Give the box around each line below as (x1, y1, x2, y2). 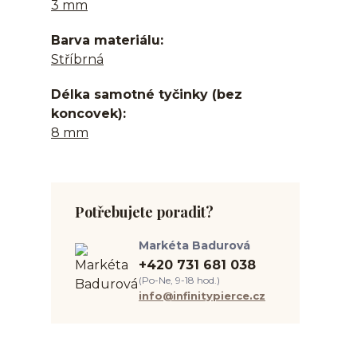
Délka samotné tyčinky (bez (51, 87, 242, 102)
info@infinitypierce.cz (139, 289, 265, 302)
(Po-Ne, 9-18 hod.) (139, 274, 220, 286)
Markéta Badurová (139, 238, 250, 253)
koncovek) (51, 106, 123, 121)
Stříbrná (51, 52, 104, 67)
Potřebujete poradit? (75, 202, 214, 222)
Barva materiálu (51, 33, 160, 48)
